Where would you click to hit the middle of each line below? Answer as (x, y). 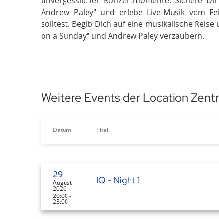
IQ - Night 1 (118, 180)
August (62, 183)
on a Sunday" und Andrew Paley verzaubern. (123, 36)
